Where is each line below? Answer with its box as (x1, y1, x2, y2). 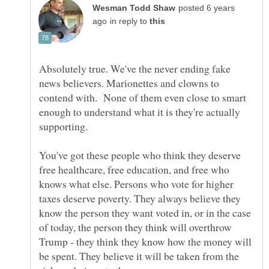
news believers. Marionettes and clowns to (39, 75, 219, 90)
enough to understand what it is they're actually (39, 104, 240, 119)
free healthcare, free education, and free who (39, 162, 229, 177)
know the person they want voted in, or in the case (39, 205, 251, 220)
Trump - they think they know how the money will (39, 234, 252, 249)
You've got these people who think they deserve (39, 147, 241, 162)
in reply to (110, 16, 150, 26)
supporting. (39, 118, 88, 133)
